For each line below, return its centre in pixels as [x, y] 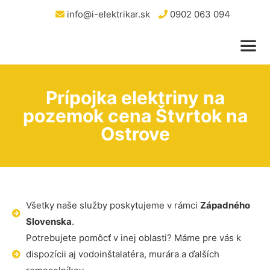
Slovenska [49, 221]
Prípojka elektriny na [135, 98]
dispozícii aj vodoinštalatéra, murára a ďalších [122, 254]
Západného [225, 205]
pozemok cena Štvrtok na [135, 116]
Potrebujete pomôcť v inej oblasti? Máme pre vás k [133, 238]
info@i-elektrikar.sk [107, 14]
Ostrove [135, 134]
